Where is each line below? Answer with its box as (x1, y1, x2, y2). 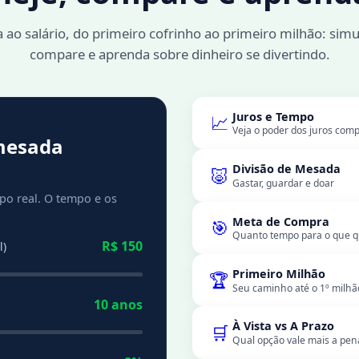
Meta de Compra (232, 213, 329, 229)
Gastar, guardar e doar (232, 175, 334, 190)
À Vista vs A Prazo (232, 318, 334, 334)
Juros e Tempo (232, 108, 314, 124)
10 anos (94, 295, 143, 313)
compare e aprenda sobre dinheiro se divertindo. (29, 44, 330, 63)
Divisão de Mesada (232, 161, 341, 177)
